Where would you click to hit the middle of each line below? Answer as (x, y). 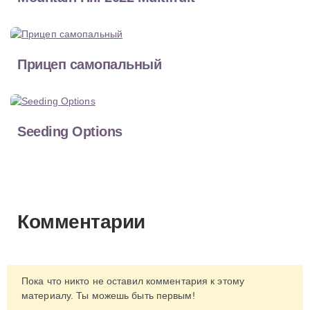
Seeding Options (70, 132)
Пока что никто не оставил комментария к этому (133, 281)
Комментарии (81, 222)
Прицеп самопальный (89, 65)
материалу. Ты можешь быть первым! (108, 295)
